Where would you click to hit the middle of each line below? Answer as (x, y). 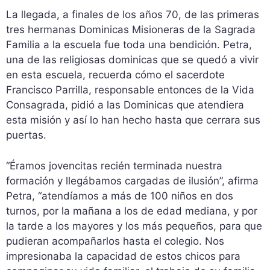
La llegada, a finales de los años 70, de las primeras (133, 15)
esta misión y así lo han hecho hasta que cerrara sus (133, 120)
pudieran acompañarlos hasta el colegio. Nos (115, 241)
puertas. (26, 135)
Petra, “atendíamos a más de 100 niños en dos (120, 196)
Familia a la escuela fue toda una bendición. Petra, (129, 45)
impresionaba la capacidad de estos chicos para (123, 256)
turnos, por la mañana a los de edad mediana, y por (132, 211)
